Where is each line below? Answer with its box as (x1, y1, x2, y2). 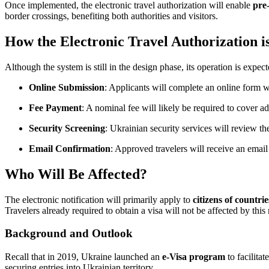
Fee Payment (29, 102, 82, 113)
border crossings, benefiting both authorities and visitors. (5, 10, 218, 21)
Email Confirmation (29, 143, 110, 154)
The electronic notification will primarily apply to (5, 194, 193, 205)
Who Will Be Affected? (5, 166, 147, 182)
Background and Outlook (5, 227, 133, 240)
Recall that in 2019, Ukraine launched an (5, 252, 162, 262)
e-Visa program (162, 252, 225, 262)
